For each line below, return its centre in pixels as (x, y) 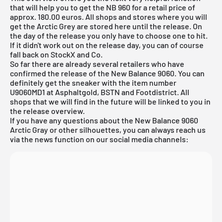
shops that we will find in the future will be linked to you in (110, 101)
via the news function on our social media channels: (99, 139)
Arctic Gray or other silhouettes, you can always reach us (108, 129)
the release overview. (47, 111)
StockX (63, 54)
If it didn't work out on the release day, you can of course (107, 45)
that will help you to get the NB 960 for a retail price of (103, 7)
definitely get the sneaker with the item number (93, 82)
